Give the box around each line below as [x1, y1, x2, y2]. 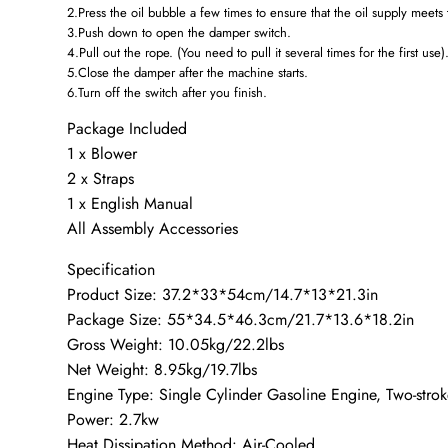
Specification [67, 258, 156, 282]
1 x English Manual [67, 192, 194, 216]
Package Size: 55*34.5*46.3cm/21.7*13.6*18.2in [67, 308, 415, 332]
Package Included [67, 117, 188, 141]
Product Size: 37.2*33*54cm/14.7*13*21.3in [67, 283, 379, 307]
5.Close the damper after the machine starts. [67, 63, 309, 83]
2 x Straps [67, 167, 135, 191]
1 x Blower [67, 142, 138, 166]
